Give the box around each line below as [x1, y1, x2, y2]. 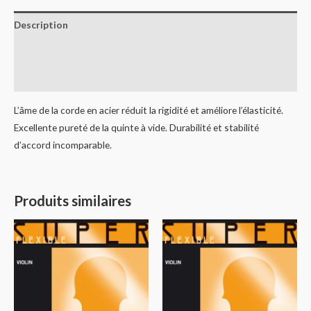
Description [14, 19, 68, 31]
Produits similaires [14, 192, 131, 209]
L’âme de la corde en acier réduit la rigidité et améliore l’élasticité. [14, 104, 283, 116]
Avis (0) [14, 72, 47, 85]
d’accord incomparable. [14, 139, 112, 151]
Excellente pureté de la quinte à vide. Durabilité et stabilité [14, 121, 259, 133]
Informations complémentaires [14, 45, 157, 58]
